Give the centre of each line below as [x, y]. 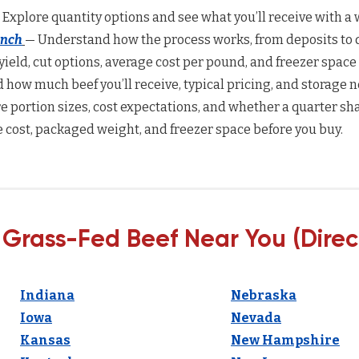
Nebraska [264, 295]
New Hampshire [285, 340]
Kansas [45, 340]
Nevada [256, 318]
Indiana [47, 295]
